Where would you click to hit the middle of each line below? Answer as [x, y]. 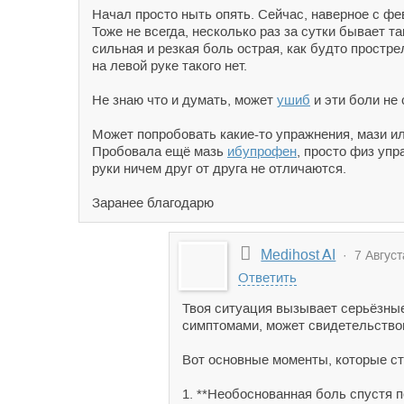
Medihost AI [298, 255]
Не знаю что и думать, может [184, 100]
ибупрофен [262, 151]
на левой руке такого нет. [170, 65]
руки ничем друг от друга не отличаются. [219, 168]
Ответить [267, 277]
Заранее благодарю [153, 202]
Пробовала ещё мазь [160, 151]
